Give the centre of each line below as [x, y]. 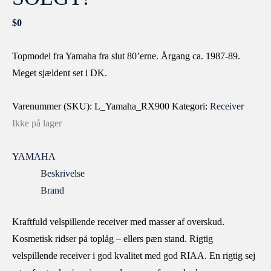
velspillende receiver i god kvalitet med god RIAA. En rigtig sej [134, 255]
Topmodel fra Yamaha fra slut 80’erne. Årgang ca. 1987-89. [126, 56]
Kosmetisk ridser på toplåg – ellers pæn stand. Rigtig [113, 238]
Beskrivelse [62, 174]
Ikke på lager [37, 123]
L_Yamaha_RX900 [132, 106]
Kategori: [191, 106]
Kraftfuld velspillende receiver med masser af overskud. [118, 221]
